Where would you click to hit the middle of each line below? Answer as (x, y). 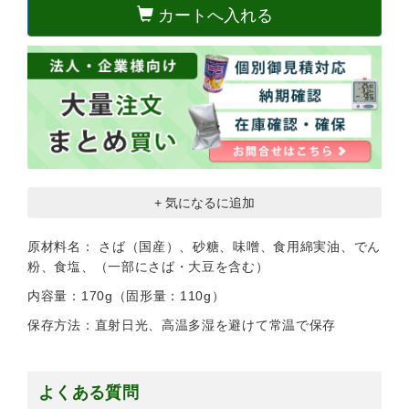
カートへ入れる (215, 15)
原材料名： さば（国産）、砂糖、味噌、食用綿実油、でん (204, 247)
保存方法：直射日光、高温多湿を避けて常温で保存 (182, 325)
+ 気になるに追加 (204, 203)
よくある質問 (89, 393)
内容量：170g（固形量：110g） (126, 296)
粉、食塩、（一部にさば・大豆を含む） (148, 267)
